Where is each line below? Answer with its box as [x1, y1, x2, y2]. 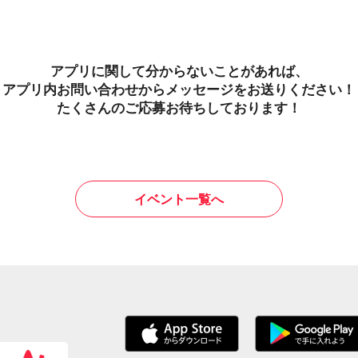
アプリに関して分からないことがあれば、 [50, 62, 308, 80]
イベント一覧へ [134, 190, 224, 208]
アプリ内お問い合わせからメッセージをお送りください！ [2, 80, 356, 98]
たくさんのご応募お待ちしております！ [57, 98, 301, 117]
